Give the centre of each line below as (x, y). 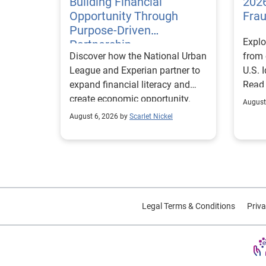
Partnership (100, 44)
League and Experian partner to (135, 70)
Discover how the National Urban (138, 56)
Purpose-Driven (110, 30)
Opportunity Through (124, 16)
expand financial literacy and (130, 84)
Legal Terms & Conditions (188, 206)
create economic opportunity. (130, 99)
